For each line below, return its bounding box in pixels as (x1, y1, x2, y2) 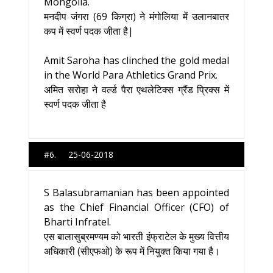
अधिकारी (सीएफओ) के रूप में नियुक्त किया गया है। (44, 244, 220, 258)
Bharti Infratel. (44, 215, 111, 229)
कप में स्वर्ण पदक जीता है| (44, 24, 133, 38)
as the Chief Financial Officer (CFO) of (44, 200, 229, 214)
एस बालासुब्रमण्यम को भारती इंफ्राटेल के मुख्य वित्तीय (44, 230, 229, 243)
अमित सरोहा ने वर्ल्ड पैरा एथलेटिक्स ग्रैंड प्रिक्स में (44, 83, 229, 96)
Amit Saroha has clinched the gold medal (44, 54, 229, 67)
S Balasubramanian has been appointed (44, 186, 229, 199)
